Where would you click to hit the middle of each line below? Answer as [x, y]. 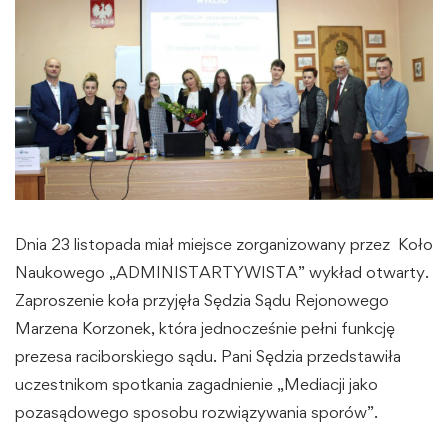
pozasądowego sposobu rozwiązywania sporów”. [196, 412]
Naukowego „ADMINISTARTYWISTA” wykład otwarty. [222, 272]
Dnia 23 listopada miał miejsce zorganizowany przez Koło [224, 244]
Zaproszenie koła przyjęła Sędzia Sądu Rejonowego [202, 300]
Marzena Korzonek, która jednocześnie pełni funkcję [205, 328]
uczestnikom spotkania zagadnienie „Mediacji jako [196, 384]
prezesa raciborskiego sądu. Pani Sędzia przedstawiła [208, 356]
